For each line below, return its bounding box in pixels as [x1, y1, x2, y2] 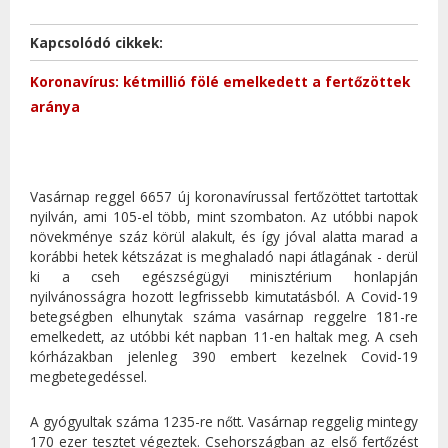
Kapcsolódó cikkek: [30, 33, 167, 53]
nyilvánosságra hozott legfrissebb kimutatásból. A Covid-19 [30, 287, 418, 307]
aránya [30, 97, 80, 117]
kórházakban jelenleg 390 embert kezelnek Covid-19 [30, 347, 418, 367]
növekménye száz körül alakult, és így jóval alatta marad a [30, 227, 418, 247]
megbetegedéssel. [30, 367, 147, 387]
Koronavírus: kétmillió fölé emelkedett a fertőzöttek [30, 72, 410, 92]
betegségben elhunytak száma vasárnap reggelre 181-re [30, 307, 418, 327]
